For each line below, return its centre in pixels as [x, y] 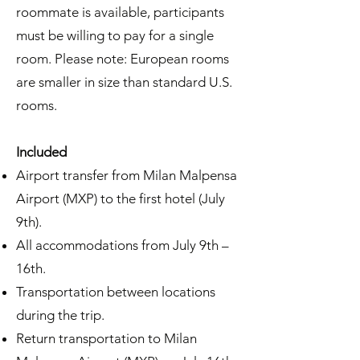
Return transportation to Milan [106, 338]
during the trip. [60, 315]
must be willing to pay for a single [115, 35]
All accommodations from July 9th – [123, 245]
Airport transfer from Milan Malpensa [127, 175]
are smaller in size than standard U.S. [124, 82]
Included [41, 152]
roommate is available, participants [120, 12]
